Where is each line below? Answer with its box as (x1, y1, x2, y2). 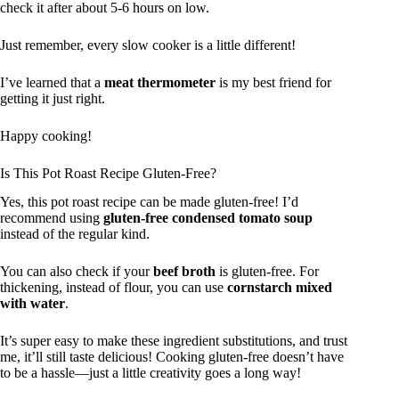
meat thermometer (104, 74, 216, 90)
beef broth (153, 264, 216, 280)
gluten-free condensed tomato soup (103, 210, 313, 226)
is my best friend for (216, 74, 331, 90)
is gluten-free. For (216, 264, 319, 280)
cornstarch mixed (227, 280, 332, 296)
